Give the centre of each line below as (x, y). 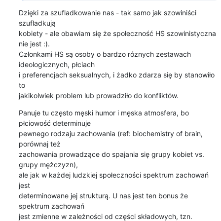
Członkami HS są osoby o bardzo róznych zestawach (105, 54)
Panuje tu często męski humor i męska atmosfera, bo (104, 112)
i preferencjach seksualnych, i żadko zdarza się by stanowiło (116, 74)
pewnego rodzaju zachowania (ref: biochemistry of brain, (110, 133)
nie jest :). (35, 43)
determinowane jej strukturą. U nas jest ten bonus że (103, 195)
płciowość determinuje (55, 123)
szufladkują (38, 23)
